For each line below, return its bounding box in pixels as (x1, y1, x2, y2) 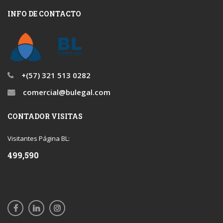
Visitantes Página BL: (7, 134, 70, 143)
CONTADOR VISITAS (7, 111, 83, 121)
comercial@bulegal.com (21, 87, 111, 98)
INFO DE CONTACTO (7, 9, 81, 18)
